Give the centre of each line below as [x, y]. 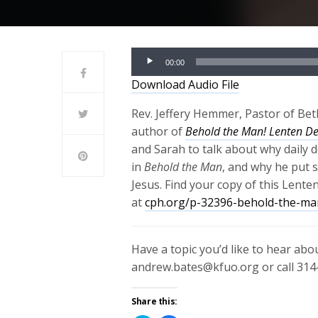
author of [159, 131]
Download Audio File [185, 84]
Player [147, 73]
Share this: [155, 301]
